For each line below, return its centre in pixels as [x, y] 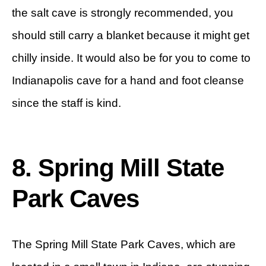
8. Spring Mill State [118, 167]
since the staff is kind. [66, 103]
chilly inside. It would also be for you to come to [131, 58]
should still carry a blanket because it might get [131, 35]
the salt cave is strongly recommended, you [123, 12]
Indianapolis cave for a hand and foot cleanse [128, 80]
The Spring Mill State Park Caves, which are [124, 244]
